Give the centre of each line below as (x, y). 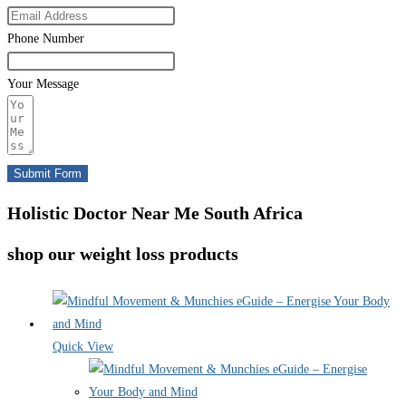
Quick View (83, 347)
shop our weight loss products (123, 253)
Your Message (43, 84)
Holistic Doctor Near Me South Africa (155, 213)
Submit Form (48, 174)
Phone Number (46, 39)
